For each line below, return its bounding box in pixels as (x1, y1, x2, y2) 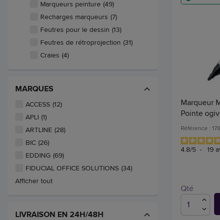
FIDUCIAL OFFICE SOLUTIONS (26, 163, 119, 173)
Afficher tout (15, 176, 53, 186)
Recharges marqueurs (40, 12, 108, 22)
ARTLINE (26, 125, 52, 135)
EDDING (26, 150, 51, 161)
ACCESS (26, 99, 50, 110)
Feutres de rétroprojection (40, 37, 121, 48)
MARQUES (15, 83, 54, 95)
